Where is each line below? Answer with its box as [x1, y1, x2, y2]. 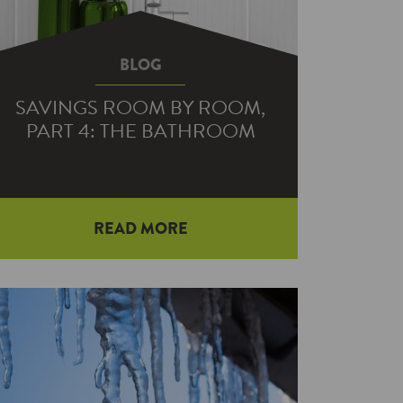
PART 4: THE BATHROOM [25, 116, 255, 146]
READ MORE [93, 217, 188, 240]
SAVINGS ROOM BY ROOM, [15, 93, 265, 122]
